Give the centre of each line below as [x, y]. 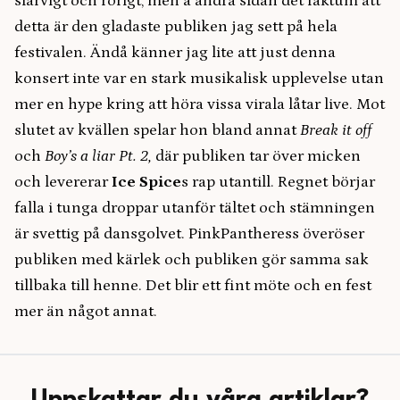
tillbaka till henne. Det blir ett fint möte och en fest [193, 286]
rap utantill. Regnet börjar [283, 183]
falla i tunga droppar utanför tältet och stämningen [195, 208]
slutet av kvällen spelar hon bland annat [157, 131]
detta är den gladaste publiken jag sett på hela [176, 27]
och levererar [63, 183]
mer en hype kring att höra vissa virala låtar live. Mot [200, 105]
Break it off [336, 131]
